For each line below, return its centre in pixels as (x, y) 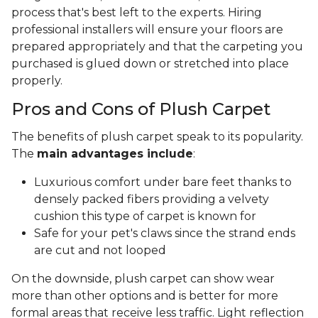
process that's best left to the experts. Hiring (137, 13)
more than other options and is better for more (145, 296)
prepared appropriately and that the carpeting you (157, 47)
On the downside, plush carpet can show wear (143, 279)
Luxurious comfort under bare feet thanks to (163, 182)
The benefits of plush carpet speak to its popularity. (157, 137)
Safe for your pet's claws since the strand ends (165, 234)
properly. (38, 81)
